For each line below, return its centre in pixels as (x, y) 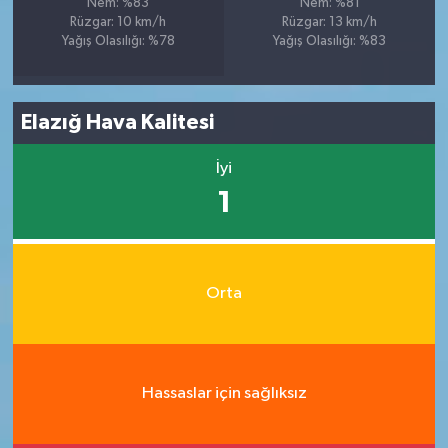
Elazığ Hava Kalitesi (118, 123)
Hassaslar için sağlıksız (224, 394)
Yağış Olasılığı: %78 (118, 41)
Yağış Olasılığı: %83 (330, 41)
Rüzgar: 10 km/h (118, 22)
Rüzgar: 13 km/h (330, 22)
